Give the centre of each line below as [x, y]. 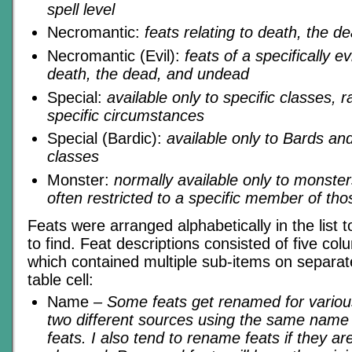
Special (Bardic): [107, 139]
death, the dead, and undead [148, 74]
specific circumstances [126, 115]
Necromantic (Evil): [116, 56]
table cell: [60, 279]
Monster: [81, 180]
